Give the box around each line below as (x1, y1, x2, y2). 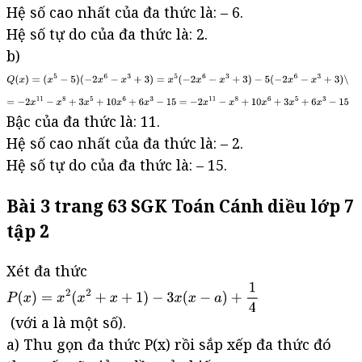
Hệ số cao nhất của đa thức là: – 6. (6, 2, 243, 22)
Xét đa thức (6, 260, 91, 280)
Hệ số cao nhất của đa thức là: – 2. (6, 133, 243, 153)
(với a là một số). (6, 312, 126, 332)
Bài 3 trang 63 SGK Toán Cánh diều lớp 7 (6, 193, 354, 217)
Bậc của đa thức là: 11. (6, 111, 160, 131)
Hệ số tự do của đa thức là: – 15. (6, 154, 227, 175)
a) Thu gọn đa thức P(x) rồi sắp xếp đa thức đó (6, 334, 331, 354)
